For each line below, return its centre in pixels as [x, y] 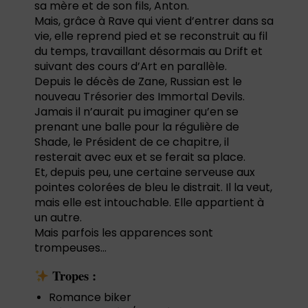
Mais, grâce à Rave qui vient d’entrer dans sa [154, 21]
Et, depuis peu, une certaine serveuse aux [145, 173]
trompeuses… [70, 248]
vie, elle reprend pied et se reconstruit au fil [151, 36]
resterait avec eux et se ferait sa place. [140, 157]
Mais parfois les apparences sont [124, 233]
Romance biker [90, 298]
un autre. [58, 218]
